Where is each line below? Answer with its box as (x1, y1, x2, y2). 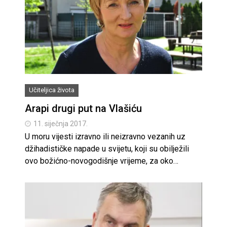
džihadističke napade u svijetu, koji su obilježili (25, 143, 189, 154)
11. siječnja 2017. (33, 119, 88, 128)
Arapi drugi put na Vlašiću (25, 102, 142, 115)
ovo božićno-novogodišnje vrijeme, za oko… (25, 156, 178, 166)
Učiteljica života (29, 86, 74, 94)
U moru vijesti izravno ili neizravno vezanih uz (25, 131, 185, 141)
